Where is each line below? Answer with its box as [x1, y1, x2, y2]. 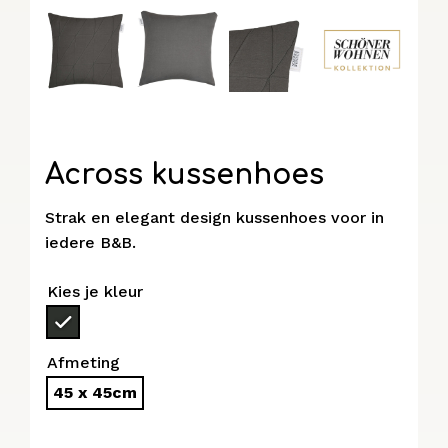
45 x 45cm [53, 383, 137, 403]
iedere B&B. [45, 232, 136, 252]
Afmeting [47, 352, 120, 372]
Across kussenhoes [45, 158, 324, 191]
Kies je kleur [47, 281, 143, 301]
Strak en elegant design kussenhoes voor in [45, 207, 384, 227]
